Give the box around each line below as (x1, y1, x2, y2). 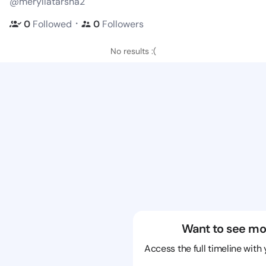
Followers (102, 17, 144, 30)
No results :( (110, 46, 156, 56)
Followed (33, 17, 72, 30)
